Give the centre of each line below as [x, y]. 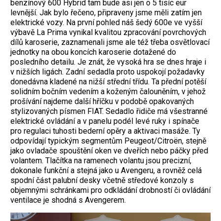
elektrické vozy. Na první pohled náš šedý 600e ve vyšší [106, 23]
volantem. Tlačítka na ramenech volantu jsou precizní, [101, 161]
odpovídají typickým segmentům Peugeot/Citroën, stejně [108, 141]
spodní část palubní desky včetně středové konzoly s [102, 181]
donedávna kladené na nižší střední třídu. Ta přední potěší [108, 82]
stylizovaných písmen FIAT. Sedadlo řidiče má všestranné [109, 111]
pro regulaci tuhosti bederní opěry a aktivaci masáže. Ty [105, 131]
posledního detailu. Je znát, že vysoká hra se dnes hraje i [108, 62]
